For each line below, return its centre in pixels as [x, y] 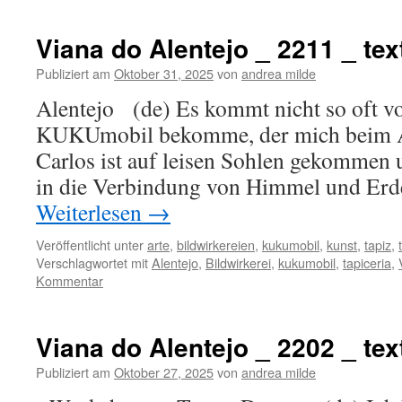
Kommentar [70, 280]
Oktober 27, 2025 [164, 372]
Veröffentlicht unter [90, 245]
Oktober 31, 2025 [164, 73]
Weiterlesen [92, 212]
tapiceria [367, 262]
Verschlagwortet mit [92, 262]
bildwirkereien [216, 245]
